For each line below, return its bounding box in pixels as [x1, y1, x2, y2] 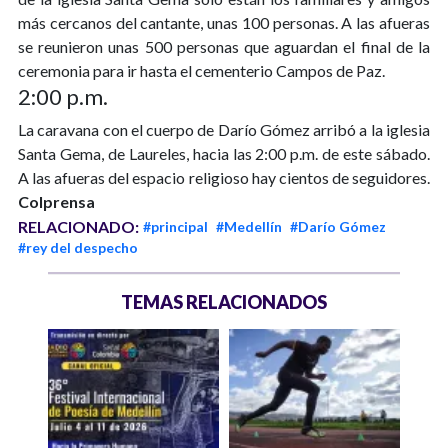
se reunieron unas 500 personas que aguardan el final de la [18, 37, 430, 57]
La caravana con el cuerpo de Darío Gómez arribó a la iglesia [18, 120, 430, 140]
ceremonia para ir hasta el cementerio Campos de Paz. [18, 61, 385, 81]
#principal [143, 218, 208, 236]
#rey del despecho [18, 239, 138, 257]
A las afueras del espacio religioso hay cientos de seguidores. [18, 168, 430, 188]
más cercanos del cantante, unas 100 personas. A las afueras [18, 13, 430, 33]
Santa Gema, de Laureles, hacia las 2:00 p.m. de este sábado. [18, 144, 430, 164]
